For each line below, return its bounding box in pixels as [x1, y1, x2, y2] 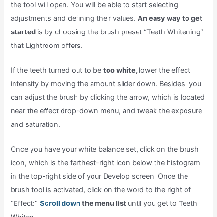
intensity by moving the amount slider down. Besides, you [11, 79, 201, 88]
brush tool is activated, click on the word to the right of [11, 186, 191, 195]
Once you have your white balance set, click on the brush [11, 145, 199, 154]
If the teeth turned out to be [11, 65, 104, 75]
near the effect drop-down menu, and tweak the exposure [11, 106, 202, 115]
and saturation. [11, 120, 61, 129]
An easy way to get [138, 14, 203, 23]
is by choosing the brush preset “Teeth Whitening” [37, 27, 204, 36]
